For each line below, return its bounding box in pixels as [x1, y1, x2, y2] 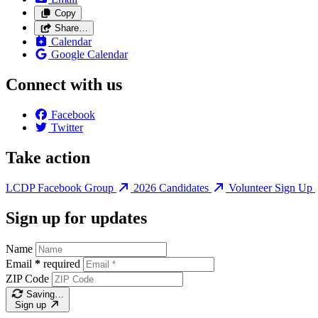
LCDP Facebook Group [6, 181, 116, 194]
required [43, 257, 80, 270]
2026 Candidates [133, 181, 212, 194]
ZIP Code [6, 272, 49, 285]
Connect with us [6, 75, 122, 94]
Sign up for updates [6, 208, 147, 227]
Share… [54, 23, 88, 34]
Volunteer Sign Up [229, 181, 315, 194]
